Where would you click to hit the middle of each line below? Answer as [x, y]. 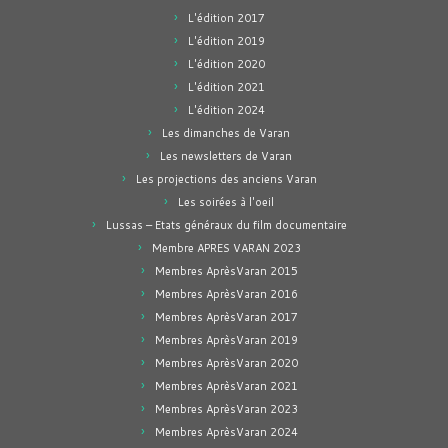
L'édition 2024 [226, 110]
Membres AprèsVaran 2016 [226, 294]
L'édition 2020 [226, 64]
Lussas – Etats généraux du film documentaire [226, 225]
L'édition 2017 [226, 18]
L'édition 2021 [226, 87]
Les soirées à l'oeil [226, 202]
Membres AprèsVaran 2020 [226, 363]
